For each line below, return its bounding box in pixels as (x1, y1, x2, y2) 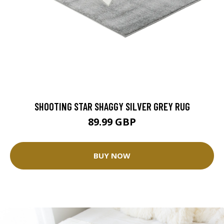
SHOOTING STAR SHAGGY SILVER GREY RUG (34, 99, 190, 112)
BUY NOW (93, 150, 130, 161)
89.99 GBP (88, 114, 136, 128)
